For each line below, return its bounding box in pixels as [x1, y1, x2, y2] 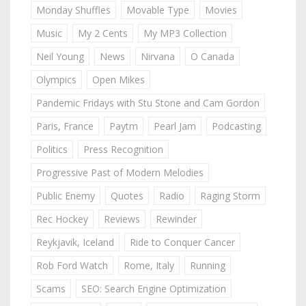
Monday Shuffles [36, 3, 111, 17]
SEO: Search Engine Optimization [81, 282, 226, 296]
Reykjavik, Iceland [36, 236, 114, 249]
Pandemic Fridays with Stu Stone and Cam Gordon [36, 96, 260, 110]
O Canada [191, 50, 234, 64]
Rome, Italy [124, 259, 174, 273]
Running [190, 259, 225, 273]
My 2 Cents [78, 27, 128, 40]
